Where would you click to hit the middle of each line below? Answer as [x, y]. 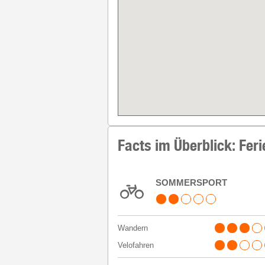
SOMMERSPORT [191, 182]
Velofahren [136, 245]
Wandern [133, 228]
